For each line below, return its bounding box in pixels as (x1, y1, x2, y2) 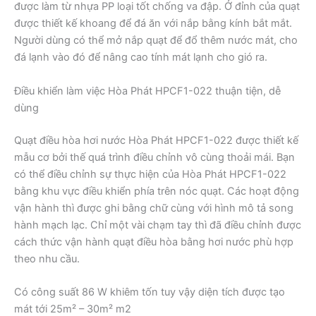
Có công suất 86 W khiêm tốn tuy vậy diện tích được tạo (14, 285, 285, 298)
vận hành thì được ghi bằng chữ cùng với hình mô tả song (14, 201, 293, 214)
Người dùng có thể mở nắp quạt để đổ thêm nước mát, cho (14, 34, 298, 47)
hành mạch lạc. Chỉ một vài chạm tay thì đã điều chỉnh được (14, 218, 301, 231)
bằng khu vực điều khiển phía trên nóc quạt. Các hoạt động (14, 184, 299, 197)
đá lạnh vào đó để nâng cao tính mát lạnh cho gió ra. (14, 51, 267, 64)
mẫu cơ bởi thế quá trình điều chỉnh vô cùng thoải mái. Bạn (14, 150, 295, 164)
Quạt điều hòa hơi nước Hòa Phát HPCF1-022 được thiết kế (14, 133, 298, 147)
